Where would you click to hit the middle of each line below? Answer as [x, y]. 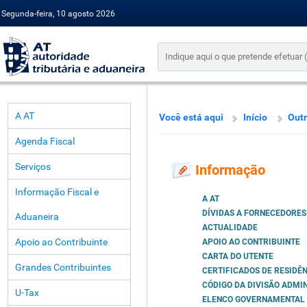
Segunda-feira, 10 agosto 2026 [58, 14]
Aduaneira [37, 217]
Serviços [33, 167]
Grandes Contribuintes [63, 267]
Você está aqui [191, 117]
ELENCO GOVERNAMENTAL [254, 300]
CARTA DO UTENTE [238, 257]
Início [255, 117]
